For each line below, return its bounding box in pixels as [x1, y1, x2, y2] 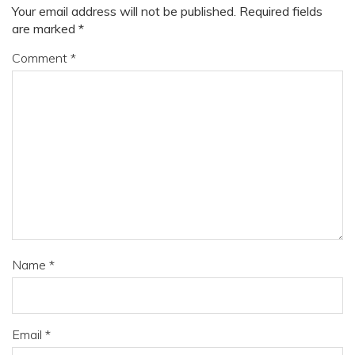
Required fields [239, 2, 323, 19]
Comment [12, 49, 71, 66]
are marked [12, 20, 78, 36]
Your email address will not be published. [12, 2, 236, 19]
